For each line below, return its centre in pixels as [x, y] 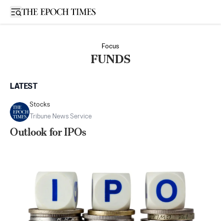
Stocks [40, 105]
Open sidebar [37, 11]
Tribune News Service [61, 117]
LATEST [24, 87]
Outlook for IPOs [48, 132]
